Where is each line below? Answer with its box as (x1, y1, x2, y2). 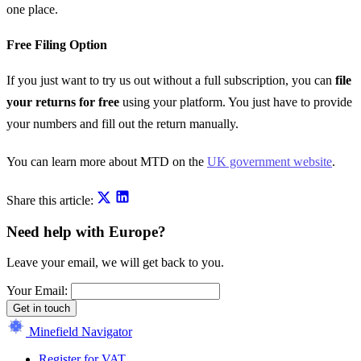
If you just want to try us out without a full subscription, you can (6, 73, 335, 87)
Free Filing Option (6, 37, 107, 52)
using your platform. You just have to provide (119, 95, 352, 109)
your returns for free (6, 95, 119, 109)
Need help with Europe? (6, 222, 166, 240)
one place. (6, 2, 58, 17)
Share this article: (6, 193, 93, 207)
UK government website (207, 155, 332, 168)
